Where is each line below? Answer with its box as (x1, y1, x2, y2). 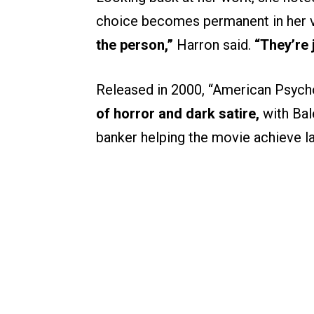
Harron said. (173, 36, 254, 54)
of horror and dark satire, (96, 105, 259, 123)
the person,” (96, 36, 173, 54)
